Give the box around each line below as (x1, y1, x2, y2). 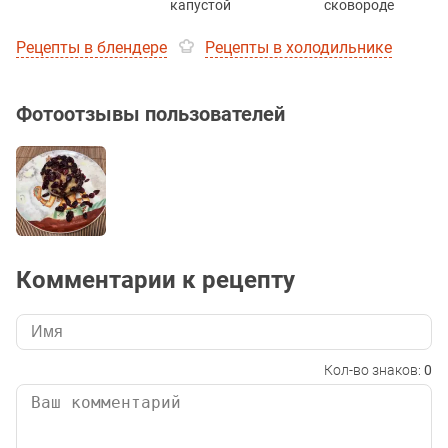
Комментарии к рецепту (16, 265, 295, 294)
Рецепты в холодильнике (205, 37, 392, 57)
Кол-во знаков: (324, 361, 424, 378)
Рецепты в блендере (16, 37, 167, 57)
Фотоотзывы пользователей (16, 101, 285, 126)
